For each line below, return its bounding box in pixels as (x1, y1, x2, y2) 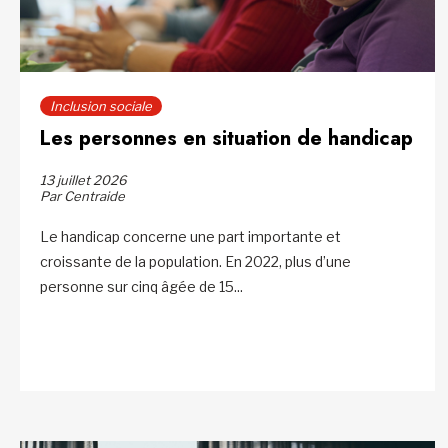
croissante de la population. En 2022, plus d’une (40, 252, 351, 270)
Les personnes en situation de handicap (40, 123, 413, 153)
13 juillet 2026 (40, 171, 127, 188)
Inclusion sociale (50, 97, 152, 114)
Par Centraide (40, 187, 125, 204)
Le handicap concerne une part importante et (40, 227, 341, 245)
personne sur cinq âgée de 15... (40, 277, 243, 295)
